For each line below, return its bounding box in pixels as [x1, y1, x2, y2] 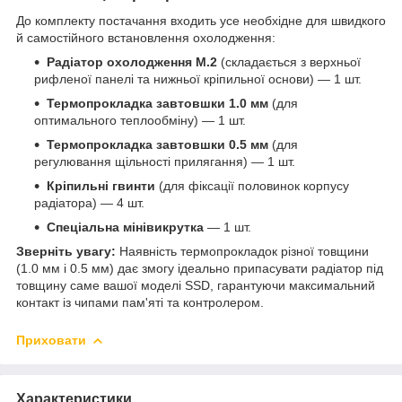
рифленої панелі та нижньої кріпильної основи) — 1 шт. [34, 72, 362, 87]
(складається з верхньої [217, 55, 361, 70]
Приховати [16, 333, 86, 348]
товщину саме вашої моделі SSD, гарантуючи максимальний [16, 278, 375, 293]
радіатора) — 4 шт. [34, 196, 144, 211]
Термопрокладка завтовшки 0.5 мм [47, 137, 268, 153]
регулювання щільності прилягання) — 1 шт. [34, 154, 295, 170]
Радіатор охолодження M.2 [47, 55, 217, 70]
